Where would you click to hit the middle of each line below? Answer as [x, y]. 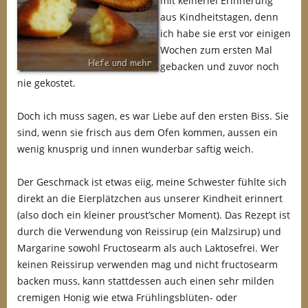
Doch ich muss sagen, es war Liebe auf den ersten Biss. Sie [153, 116]
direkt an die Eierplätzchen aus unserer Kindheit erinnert [150, 198]
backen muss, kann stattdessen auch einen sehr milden [146, 281]
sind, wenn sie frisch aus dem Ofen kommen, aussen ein [147, 132]
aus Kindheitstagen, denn [219, 17]
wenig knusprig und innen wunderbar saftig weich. [135, 149]
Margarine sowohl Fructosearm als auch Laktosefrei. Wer [148, 248]
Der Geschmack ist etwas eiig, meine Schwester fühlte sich [152, 182]
